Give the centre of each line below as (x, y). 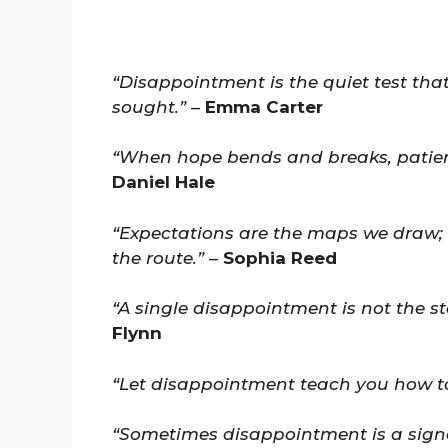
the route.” (158, 257)
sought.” (149, 106)
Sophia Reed (280, 257)
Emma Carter (264, 106)
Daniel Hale (163, 182)
